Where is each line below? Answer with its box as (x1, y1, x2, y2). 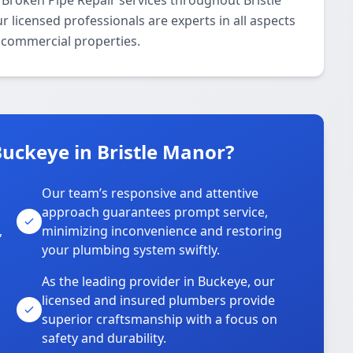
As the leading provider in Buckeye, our (42, 273, 276, 290)
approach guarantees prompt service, (42, 203, 269, 221)
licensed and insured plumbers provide (42, 292, 276, 309)
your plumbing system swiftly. (42, 241, 221, 258)
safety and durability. (42, 329, 167, 347)
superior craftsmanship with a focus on (42, 310, 278, 328)
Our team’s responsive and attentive (42, 184, 259, 202)
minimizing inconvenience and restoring (42, 222, 283, 240)
